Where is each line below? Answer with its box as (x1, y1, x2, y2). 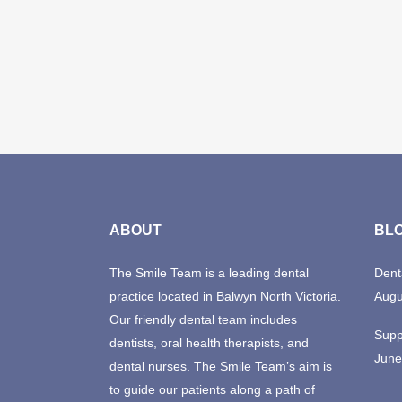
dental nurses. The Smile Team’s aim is (109, 359, 332, 373)
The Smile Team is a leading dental (109, 266, 309, 280)
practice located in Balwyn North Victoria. (109, 289, 341, 303)
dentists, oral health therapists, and (109, 336, 309, 350)
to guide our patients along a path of (109, 382, 315, 397)
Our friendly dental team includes (109, 312, 297, 327)
